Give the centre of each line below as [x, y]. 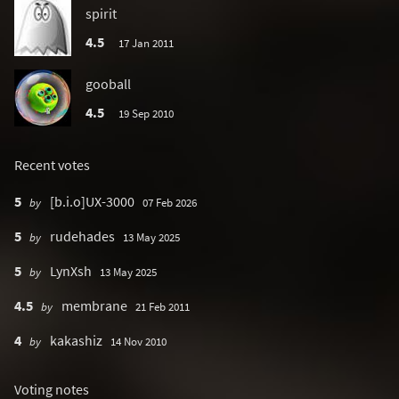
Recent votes [52, 165]
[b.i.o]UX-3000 [92, 201]
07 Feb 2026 [170, 202]
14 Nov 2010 [139, 341]
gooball [108, 84]
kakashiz [76, 340]
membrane [94, 305]
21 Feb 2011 [163, 306]
